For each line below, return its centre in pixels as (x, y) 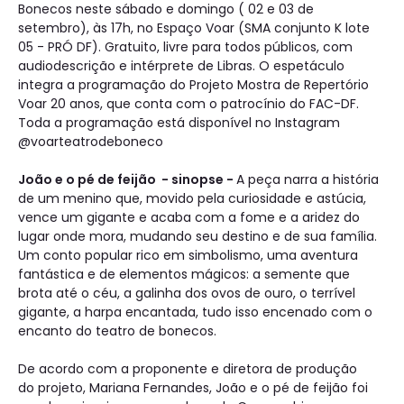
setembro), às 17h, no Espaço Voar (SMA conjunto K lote (194, 28)
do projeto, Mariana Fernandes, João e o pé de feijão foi (193, 388)
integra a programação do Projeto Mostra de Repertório (193, 85)
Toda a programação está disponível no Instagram (179, 123)
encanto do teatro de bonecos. (117, 331)
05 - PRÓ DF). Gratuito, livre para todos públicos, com (185, 47)
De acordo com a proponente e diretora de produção (188, 369)
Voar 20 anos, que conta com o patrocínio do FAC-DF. (190, 104)
